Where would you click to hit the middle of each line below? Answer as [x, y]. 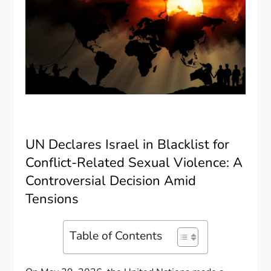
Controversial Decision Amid [111, 181]
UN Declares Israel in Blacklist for [128, 144]
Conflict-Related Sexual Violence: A [134, 162]
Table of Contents [116, 236]
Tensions [52, 199]
